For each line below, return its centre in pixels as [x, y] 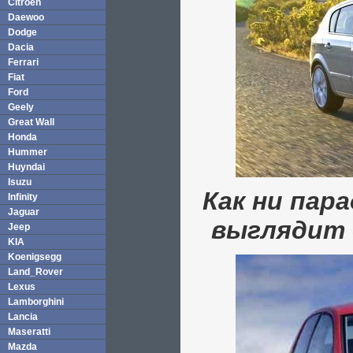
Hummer [28, 152]
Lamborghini [36, 302]
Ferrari [23, 62]
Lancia [23, 317]
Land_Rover [35, 272]
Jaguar [24, 212]
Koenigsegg [35, 257]
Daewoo [26, 17]
